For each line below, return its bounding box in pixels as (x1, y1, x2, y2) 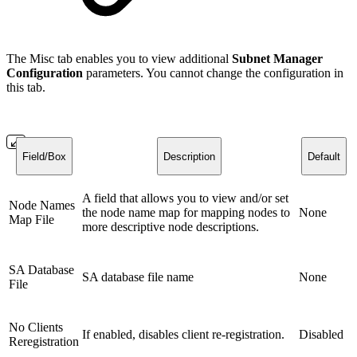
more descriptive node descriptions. (82, 220, 259, 234)
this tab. (6, 80, 45, 95)
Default (307, 150, 340, 163)
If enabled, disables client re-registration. (82, 328, 284, 342)
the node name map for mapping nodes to (82, 206, 290, 220)
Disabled (299, 328, 343, 342)
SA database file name (82, 270, 194, 284)
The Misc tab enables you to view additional (6, 52, 232, 66)
